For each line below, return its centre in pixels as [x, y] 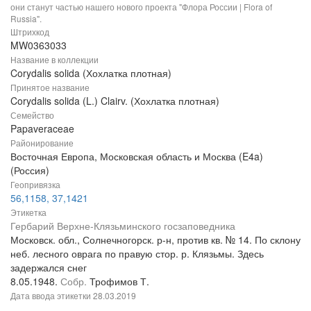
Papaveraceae [42, 129]
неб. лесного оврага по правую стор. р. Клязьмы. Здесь [137, 254]
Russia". [26, 19]
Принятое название [50, 87]
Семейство [32, 115]
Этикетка [28, 212]
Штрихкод [30, 32]
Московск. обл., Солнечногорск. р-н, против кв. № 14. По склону [155, 240]
